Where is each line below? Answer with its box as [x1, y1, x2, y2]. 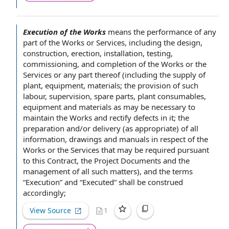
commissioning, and [23, 59, 97, 69]
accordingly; [23, 188, 66, 198]
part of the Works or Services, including [23, 37, 164, 48]
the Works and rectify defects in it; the [54, 112, 189, 123]
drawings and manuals [69, 134, 149, 144]
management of [23, 166, 79, 176]
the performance [133, 27, 192, 37]
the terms [159, 166, 193, 176]
